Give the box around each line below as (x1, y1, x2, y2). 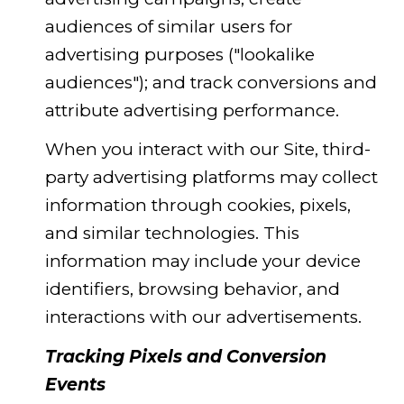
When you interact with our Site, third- (44, 139, 371, 161)
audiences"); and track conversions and (44, 71, 377, 93)
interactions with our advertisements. (44, 307, 362, 328)
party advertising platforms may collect (44, 167, 378, 188)
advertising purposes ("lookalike (44, 43, 315, 65)
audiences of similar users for (44, 15, 293, 37)
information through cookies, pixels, (44, 195, 351, 216)
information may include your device (44, 251, 361, 272)
